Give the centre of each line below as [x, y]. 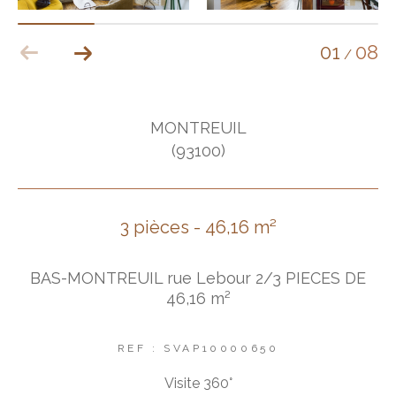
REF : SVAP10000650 [198, 348]
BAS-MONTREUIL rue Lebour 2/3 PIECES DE [198, 278]
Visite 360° [198, 383]
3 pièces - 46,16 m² [198, 228]
